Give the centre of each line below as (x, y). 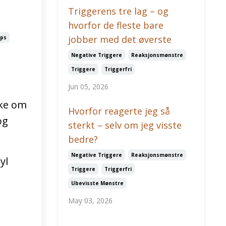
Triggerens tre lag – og (118, 11)
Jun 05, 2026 (88, 87)
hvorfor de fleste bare (116, 25)
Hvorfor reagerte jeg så (119, 111)
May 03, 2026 (90, 201)
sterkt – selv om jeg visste (125, 125)
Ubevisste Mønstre (97, 183)
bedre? (83, 139)
